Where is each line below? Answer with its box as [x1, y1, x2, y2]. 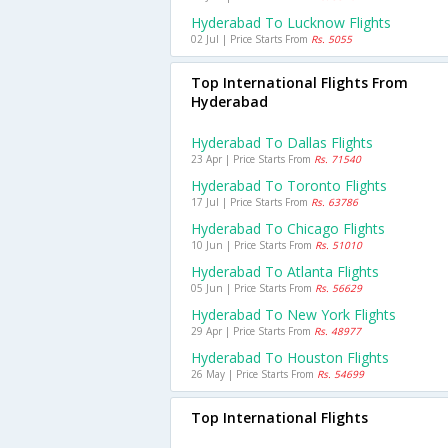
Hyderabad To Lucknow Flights [191, 13, 391, 32]
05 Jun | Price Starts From [191, 281, 315, 295]
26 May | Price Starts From [191, 367, 317, 381]
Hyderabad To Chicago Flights [191, 219, 385, 238]
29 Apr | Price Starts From [191, 324, 314, 338]
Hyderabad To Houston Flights [191, 348, 389, 367]
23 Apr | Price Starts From [191, 152, 314, 166]
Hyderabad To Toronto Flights [191, 176, 387, 195]
